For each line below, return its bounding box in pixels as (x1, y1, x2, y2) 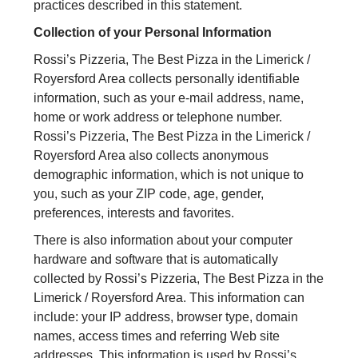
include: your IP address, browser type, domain (34, 310, 299, 324)
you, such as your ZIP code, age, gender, (34, 187, 265, 201)
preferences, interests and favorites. (34, 206, 235, 221)
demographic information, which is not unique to (34, 168, 304, 182)
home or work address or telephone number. (34, 110, 283, 125)
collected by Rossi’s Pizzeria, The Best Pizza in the (34, 272, 324, 286)
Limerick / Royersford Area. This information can (34, 291, 305, 305)
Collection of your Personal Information (34, 26, 272, 40)
